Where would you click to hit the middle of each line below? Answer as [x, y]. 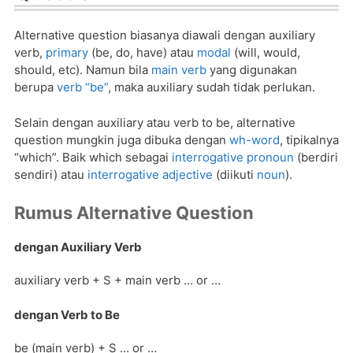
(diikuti [235, 174]
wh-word [255, 139]
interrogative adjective [150, 174]
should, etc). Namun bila [83, 70]
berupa [35, 87]
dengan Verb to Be [67, 315]
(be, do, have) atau [143, 53]
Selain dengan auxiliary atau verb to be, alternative [155, 122]
